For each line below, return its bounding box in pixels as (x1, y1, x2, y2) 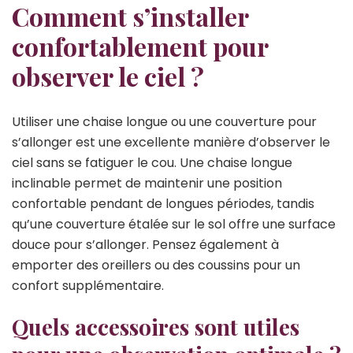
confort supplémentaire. (12, 277, 164, 295)
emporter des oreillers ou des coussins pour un (12, 256, 300, 275)
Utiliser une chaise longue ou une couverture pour (12, 113, 317, 132)
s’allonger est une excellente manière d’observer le (12, 133, 330, 152)
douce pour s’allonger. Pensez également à (12, 236, 279, 255)
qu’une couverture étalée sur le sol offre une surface (12, 215, 336, 234)
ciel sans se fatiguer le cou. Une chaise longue (12, 154, 292, 173)
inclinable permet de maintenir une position (12, 174, 282, 193)
